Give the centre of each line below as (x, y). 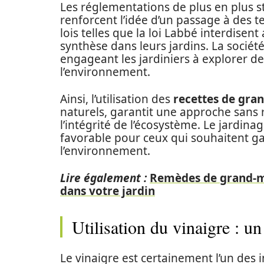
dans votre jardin (108, 191)
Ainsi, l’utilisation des (117, 99)
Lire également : (103, 178)
